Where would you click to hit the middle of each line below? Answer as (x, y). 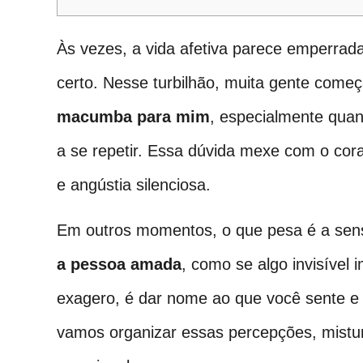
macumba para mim (133, 116)
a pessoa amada (119, 265)
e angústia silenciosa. (134, 184)
